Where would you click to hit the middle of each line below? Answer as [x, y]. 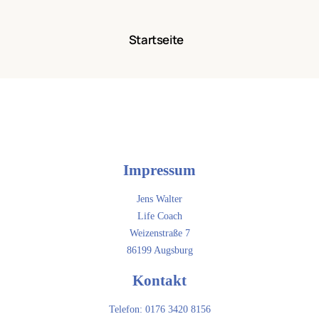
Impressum [159, 170]
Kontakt [159, 280]
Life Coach [159, 216]
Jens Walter [159, 199]
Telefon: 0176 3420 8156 [159, 310]
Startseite [156, 39]
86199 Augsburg [159, 251]
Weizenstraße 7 [159, 234]
